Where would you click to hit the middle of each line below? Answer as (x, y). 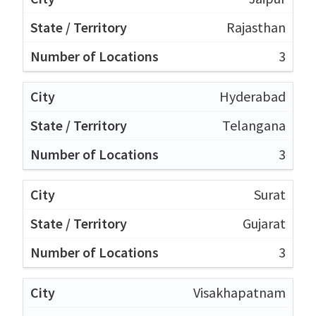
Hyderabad (253, 96)
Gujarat (264, 223)
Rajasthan (256, 27)
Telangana (254, 125)
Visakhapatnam (239, 292)
